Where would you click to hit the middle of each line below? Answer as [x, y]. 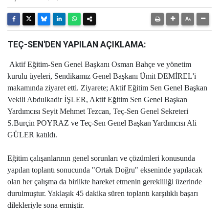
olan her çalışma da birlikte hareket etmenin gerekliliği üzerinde [105, 182]
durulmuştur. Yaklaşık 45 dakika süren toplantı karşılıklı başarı [103, 193]
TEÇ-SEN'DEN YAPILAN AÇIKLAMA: [77, 44]
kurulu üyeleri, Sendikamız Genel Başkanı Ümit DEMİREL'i [102, 76]
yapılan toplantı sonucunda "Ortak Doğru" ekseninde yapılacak [105, 170]
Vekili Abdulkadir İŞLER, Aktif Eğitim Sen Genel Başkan [97, 99]
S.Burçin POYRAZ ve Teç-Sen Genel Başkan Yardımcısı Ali [102, 123]
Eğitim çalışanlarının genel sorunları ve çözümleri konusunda [101, 158]
